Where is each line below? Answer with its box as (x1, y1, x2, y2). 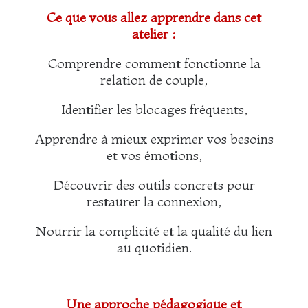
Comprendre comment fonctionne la (47, 55, 261, 72)
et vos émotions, (106, 147, 202, 164)
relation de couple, (100, 71, 208, 89)
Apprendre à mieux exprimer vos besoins (34, 131, 274, 148)
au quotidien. (116, 239, 192, 256)
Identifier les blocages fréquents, (60, 101, 247, 118)
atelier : (132, 25, 176, 43)
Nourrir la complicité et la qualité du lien (36, 223, 272, 240)
